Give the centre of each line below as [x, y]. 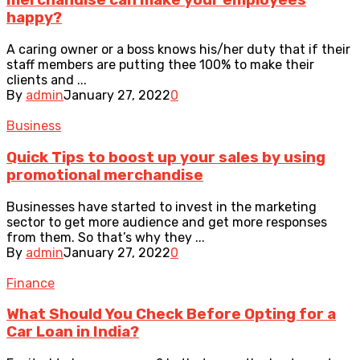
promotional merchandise [105, 175]
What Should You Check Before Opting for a [171, 315]
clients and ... [47, 80]
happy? [34, 18]
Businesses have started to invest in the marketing [162, 207]
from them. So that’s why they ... [106, 237]
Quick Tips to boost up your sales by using [166, 157]
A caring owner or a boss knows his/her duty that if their [178, 50]
